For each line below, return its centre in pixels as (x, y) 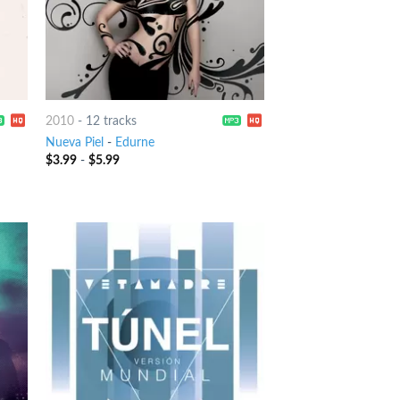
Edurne (134, 143)
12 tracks (111, 121)
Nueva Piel (74, 143)
